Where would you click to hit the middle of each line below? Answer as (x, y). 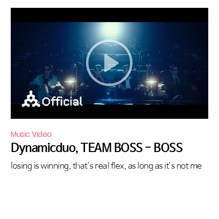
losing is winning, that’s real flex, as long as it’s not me (106, 166)
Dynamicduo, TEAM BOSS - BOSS (97, 148)
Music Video (31, 134)
